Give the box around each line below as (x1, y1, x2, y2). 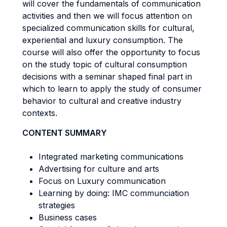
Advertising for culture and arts (39, 164, 159, 174)
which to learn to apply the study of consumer (22, 84, 202, 94)
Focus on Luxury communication (39, 176, 166, 186)
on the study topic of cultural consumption (22, 59, 187, 69)
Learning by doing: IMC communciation (39, 188, 189, 198)
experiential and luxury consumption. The (22, 35, 183, 45)
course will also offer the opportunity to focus (22, 47, 200, 57)
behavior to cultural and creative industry (22, 96, 181, 106)
